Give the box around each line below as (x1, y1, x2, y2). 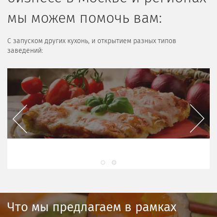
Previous (12, 136, 39, 147)
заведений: (7, 46, 43, 57)
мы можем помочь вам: (7, 8, 162, 31)
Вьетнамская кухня (42, 144, 173, 167)
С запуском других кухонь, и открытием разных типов (7, 36, 176, 47)
